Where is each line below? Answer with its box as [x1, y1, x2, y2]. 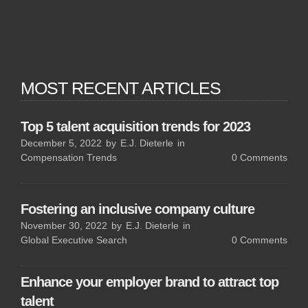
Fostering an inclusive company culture [21, 201, 254, 216]
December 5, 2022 [21, 137, 102, 148]
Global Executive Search [21, 234, 127, 245]
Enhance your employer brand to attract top [21, 274, 278, 289]
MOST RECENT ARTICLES [21, 78, 221, 98]
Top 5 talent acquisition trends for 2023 [21, 118, 250, 133]
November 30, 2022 [21, 219, 107, 230]
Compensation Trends [21, 151, 117, 162]
